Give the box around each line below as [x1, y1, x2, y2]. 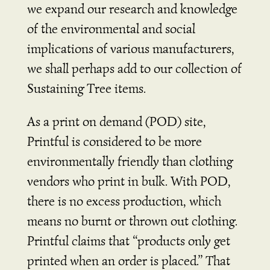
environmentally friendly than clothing [27, 152, 233, 169]
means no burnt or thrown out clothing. [27, 212, 237, 229]
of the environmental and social [27, 20, 195, 37]
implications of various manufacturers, [27, 40, 234, 57]
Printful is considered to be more [27, 133, 202, 149]
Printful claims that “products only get [27, 232, 230, 249]
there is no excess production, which [27, 192, 221, 209]
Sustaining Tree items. [27, 80, 149, 96]
